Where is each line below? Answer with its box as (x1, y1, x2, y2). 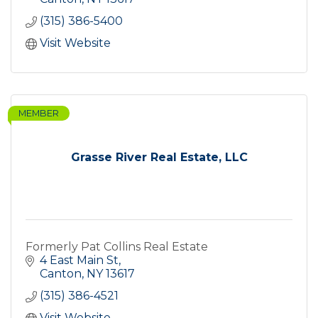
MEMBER (18, 108, 59, 119)
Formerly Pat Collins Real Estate (26, 240, 208, 254)
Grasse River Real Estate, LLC (70, 150, 248, 165)
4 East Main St (40, 253, 119, 268)
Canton (40, 267, 82, 281)
